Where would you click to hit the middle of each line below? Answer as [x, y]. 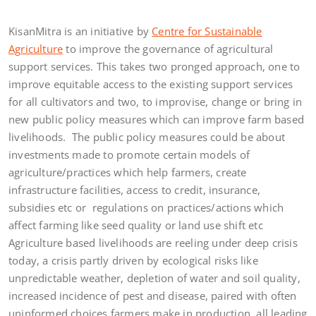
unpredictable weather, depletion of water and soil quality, [154, 278]
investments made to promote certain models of [129, 154]
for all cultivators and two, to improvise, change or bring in [156, 102]
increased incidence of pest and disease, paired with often [153, 296]
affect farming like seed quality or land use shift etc [136, 225]
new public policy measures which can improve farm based [157, 119]
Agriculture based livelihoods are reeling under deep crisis [153, 243]
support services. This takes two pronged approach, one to [154, 66]
